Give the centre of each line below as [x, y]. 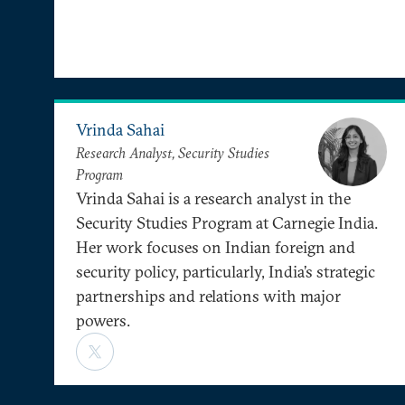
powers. [103, 320]
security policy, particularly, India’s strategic [226, 271]
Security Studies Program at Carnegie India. [227, 222]
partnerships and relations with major [208, 296]
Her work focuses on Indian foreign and [216, 247]
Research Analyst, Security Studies [173, 153]
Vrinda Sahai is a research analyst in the [213, 198]
